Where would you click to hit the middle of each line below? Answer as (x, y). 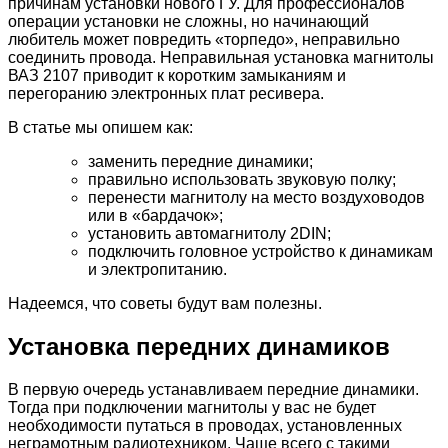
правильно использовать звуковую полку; (242, 179)
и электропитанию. (157, 269)
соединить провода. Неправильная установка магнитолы (221, 57)
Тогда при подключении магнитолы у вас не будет (192, 407)
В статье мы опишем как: (100, 127)
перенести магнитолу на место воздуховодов (256, 197)
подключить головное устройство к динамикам (260, 251)
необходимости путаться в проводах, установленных (205, 425)
